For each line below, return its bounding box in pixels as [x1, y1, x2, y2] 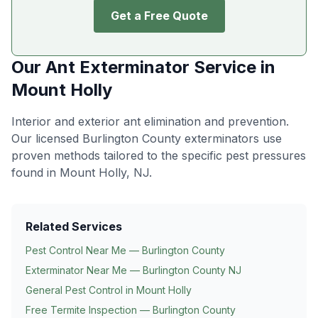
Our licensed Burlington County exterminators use [11, 131, 282, 146]
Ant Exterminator [45, 57, 190, 77]
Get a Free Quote [110, 9, 208, 23]
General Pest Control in [26, 284, 136, 296]
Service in [190, 57, 275, 77]
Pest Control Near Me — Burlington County [26, 244, 225, 256]
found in [11, 165, 60, 180]
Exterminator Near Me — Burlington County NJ [26, 264, 241, 276]
